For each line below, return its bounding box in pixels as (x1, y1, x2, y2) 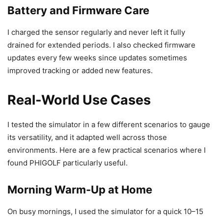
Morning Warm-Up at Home (7, 183, 152, 196)
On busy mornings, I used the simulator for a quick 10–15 (7, 207, 203, 217)
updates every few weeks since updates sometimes (7, 53, 187, 63)
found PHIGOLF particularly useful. (7, 158, 128, 168)
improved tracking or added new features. (7, 66, 153, 76)
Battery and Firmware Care (7, 4, 149, 17)
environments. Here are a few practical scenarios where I (7, 145, 206, 155)
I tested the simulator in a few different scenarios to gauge (7, 120, 210, 130)
